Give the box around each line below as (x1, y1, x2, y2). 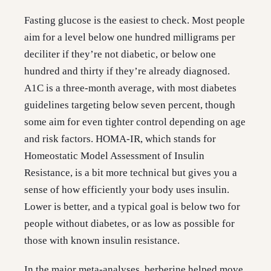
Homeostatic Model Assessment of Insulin (24, 150, 204, 162)
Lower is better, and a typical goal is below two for (24, 201, 240, 213)
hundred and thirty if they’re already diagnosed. (24, 65, 230, 77)
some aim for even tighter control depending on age (24, 116, 246, 128)
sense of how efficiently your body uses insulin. (24, 184, 229, 196)
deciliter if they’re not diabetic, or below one (24, 48, 216, 60)
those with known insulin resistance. (24, 235, 180, 247)
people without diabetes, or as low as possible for (24, 218, 235, 230)
